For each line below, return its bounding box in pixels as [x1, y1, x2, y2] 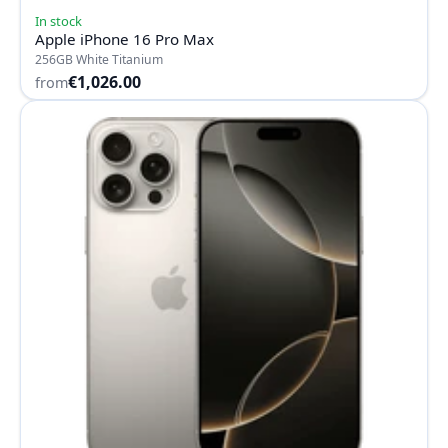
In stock [35, 11, 82, 30]
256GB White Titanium [35, 50, 163, 68]
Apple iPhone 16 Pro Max [35, 28, 214, 49]
